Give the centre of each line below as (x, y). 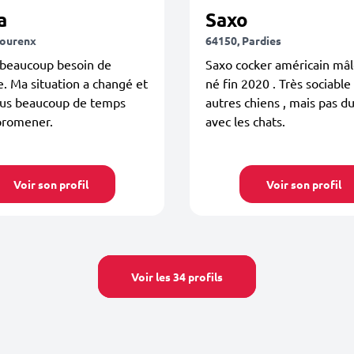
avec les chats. (245, 121)
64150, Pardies (243, 40)
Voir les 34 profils (177, 277)
